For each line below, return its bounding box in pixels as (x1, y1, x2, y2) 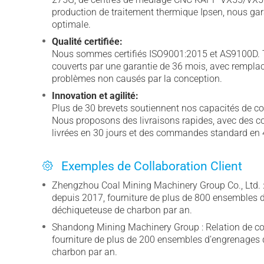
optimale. (52, 18, 91, 30)
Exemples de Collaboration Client (61, 159, 242, 173)
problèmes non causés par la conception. (52, 72, 222, 84)
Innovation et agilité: (52, 90, 138, 101)
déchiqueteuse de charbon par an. (52, 204, 192, 216)
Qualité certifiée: (52, 35, 123, 47)
